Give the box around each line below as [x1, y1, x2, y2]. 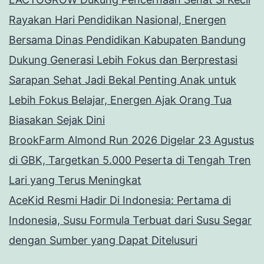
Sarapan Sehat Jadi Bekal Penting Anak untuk [9, 74, 236, 87]
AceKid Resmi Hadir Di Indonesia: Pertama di [9, 194, 231, 207]
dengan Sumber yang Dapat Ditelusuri [9, 234, 197, 247]
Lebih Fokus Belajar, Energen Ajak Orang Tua [9, 94, 232, 107]
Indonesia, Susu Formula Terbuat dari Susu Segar [9, 214, 252, 227]
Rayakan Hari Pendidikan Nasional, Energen [9, 14, 226, 27]
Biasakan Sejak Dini [9, 114, 105, 127]
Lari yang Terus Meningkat [9, 174, 141, 187]
